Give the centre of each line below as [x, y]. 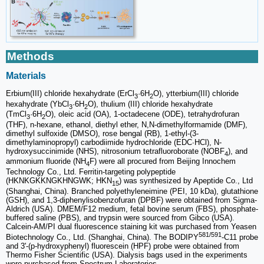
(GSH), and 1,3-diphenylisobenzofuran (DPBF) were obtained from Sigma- [131, 200]
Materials [26, 75]
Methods [31, 56]
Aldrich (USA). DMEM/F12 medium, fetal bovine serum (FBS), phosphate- [132, 209]
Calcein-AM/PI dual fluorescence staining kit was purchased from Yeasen [131, 226]
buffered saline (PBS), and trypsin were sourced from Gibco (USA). [120, 217]
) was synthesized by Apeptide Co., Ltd [186, 181]
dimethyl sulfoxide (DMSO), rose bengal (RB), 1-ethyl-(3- [102, 133]
